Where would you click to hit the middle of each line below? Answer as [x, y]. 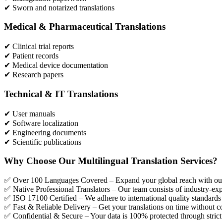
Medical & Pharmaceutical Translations [85, 27]
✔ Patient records [31, 56]
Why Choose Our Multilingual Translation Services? [111, 161]
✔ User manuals [29, 113]
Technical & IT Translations [61, 94]
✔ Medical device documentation [56, 65]
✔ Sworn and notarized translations [59, 7]
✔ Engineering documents [45, 132]
